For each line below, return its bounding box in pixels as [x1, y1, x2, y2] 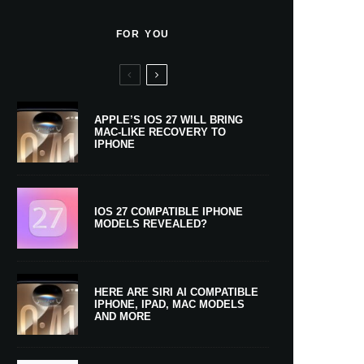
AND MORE [94, 310, 151, 323]
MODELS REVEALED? [94, 218, 207, 231]
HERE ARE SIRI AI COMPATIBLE [94, 285, 258, 298]
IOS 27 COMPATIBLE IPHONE [94, 206, 243, 219]
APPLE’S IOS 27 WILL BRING [94, 113, 243, 126]
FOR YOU [115, 28, 171, 40]
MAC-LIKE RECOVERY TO [94, 125, 226, 138]
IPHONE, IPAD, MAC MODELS [94, 297, 245, 310]
